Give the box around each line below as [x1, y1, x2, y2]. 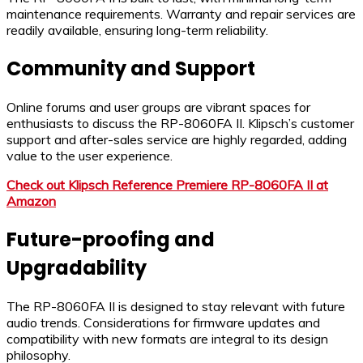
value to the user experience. [6, 147, 173, 164]
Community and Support [6, 54, 255, 82]
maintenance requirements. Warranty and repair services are [6, 6, 356, 22]
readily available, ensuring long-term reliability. [6, 22, 268, 38]
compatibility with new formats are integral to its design [6, 330, 328, 347]
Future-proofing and [6, 225, 215, 253]
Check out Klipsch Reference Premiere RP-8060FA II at [6, 176, 328, 193]
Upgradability [6, 254, 147, 281]
